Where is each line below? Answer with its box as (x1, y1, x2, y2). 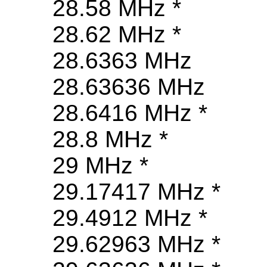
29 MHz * (52, 153, 148, 179)
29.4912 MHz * (52, 205, 207, 231)
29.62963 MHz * (52, 231, 221, 257)
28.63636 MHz (52, 74, 205, 100)
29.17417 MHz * (52, 179, 221, 205)
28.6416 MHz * (52, 100, 207, 126)
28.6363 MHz (52, 48, 192, 74)
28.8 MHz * (52, 126, 168, 153)
